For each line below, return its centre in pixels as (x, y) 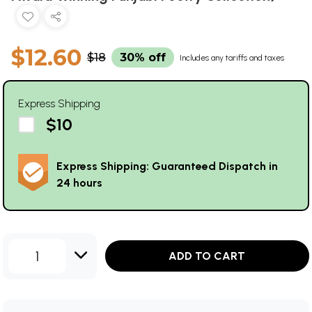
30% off (143, 57)
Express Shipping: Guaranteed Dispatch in (167, 166)
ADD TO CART (207, 256)
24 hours (79, 182)
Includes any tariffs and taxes (232, 57)
